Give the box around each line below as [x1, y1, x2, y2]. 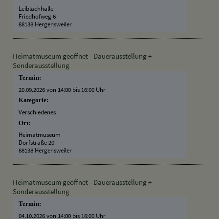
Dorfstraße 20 [19, 138, 55, 147]
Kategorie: [19, 97, 52, 104]
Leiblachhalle [19, 4, 54, 13]
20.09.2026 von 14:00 [19, 85, 71, 93]
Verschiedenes [19, 108, 56, 116]
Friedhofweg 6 [19, 12, 56, 21]
